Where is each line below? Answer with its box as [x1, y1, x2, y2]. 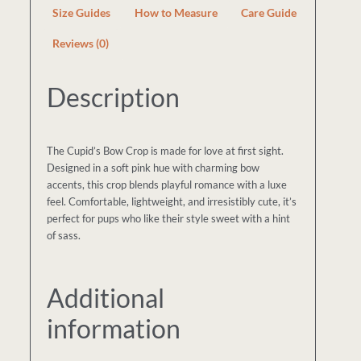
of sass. [47, 228, 81, 242]
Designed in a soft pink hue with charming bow [47, 160, 260, 174]
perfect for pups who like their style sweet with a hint [47, 211, 291, 225]
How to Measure [134, 6, 218, 20]
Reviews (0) [52, 36, 110, 51]
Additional [47, 281, 165, 313]
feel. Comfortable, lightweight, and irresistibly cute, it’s [47, 194, 297, 208]
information [47, 312, 181, 344]
